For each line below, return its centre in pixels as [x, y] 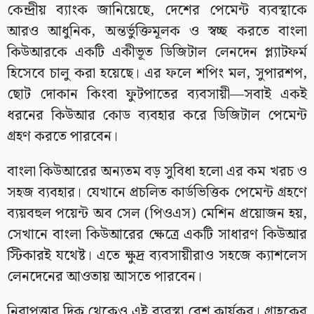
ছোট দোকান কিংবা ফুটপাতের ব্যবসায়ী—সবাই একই [157, 94]
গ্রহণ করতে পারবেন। [62, 136]
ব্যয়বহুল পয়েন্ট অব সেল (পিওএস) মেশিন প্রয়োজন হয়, [157, 213]
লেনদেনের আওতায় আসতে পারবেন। [104, 277]
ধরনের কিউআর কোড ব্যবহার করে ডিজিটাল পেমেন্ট [157, 115]
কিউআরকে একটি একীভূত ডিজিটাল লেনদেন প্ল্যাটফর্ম [157, 52]
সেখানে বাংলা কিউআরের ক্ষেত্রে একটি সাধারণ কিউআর [157, 234]
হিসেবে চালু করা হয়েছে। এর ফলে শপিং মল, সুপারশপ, [157, 73]
